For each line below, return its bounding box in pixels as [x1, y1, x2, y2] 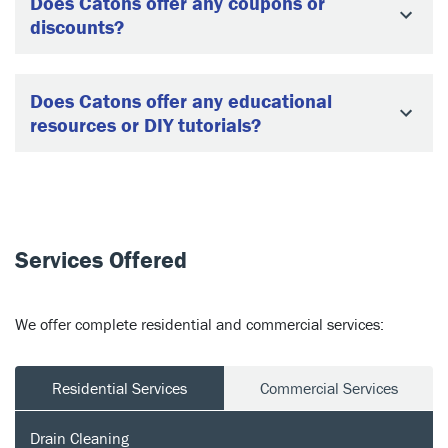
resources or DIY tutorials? [30, 111, 261, 137]
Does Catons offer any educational [30, 87, 332, 113]
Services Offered [15, 244, 187, 274]
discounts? [30, 13, 124, 39]
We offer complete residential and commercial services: [15, 313, 384, 334]
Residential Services [52, 377, 187, 398]
